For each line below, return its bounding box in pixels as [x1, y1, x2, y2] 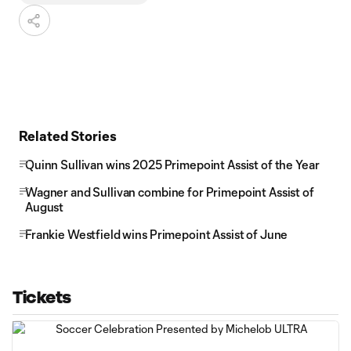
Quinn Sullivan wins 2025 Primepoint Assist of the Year [25, 157, 320, 172]
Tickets [13, 288, 71, 306]
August [25, 200, 64, 214]
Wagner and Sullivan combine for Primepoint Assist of [25, 185, 314, 199]
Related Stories [19, 128, 117, 143]
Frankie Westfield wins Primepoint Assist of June [25, 227, 288, 241]
